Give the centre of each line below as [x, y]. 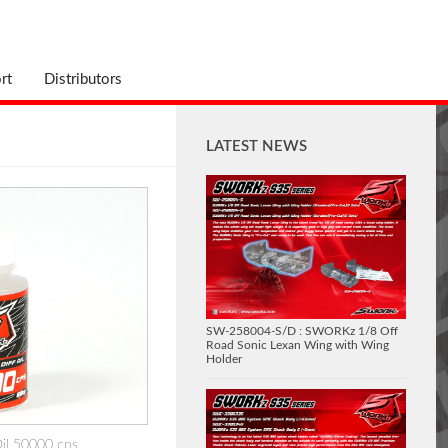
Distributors [83, 79]
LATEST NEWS [256, 146]
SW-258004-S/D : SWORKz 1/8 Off [302, 331]
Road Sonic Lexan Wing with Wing [297, 345]
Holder [224, 359]
